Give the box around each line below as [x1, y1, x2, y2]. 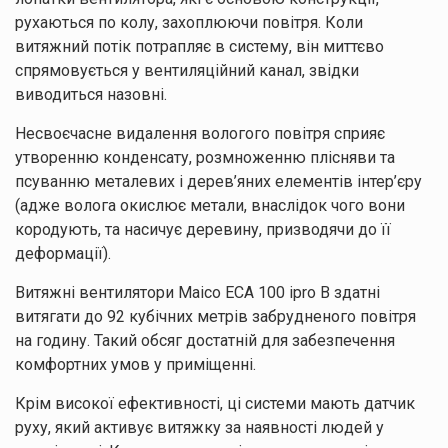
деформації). [15, 243, 111, 263]
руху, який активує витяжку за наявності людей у [15, 417, 384, 437]
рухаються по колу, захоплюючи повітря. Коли [15, 12, 363, 32]
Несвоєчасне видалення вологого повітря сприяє [15, 123, 385, 143]
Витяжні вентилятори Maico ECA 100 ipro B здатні [15, 282, 380, 302]
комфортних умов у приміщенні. [15, 354, 256, 374]
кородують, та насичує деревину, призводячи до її [15, 219, 391, 239]
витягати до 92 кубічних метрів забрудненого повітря [15, 306, 416, 326]
